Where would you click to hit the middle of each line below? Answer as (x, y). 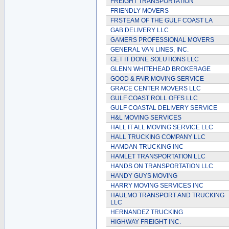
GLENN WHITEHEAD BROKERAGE (161, 69)
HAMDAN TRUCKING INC (147, 147)
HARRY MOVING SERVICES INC (157, 186)
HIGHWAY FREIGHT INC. (146, 222)
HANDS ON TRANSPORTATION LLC (162, 166)
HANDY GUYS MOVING (144, 176)
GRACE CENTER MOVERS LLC (156, 88)
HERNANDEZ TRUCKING (147, 212)
